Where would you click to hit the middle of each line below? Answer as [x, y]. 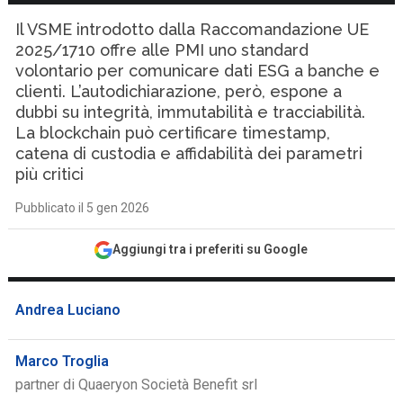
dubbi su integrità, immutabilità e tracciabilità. [191, 112]
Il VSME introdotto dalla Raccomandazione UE [193, 29]
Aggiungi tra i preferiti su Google [210, 249]
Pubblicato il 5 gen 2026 [83, 208]
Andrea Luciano [68, 310]
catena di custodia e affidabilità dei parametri [189, 153]
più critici [50, 174]
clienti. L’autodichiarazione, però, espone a [179, 91]
